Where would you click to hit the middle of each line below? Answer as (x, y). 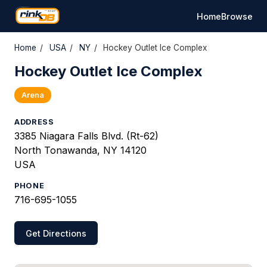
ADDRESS (34, 122)
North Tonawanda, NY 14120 (80, 150)
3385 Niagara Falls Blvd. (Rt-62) (86, 136)
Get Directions (56, 233)
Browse (237, 16)
